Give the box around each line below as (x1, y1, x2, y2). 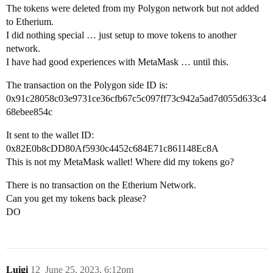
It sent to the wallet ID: (6, 129, 94, 140)
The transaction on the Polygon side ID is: (6, 79, 168, 90)
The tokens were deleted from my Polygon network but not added (6, 2, 259, 13)
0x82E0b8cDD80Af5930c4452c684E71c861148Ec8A (6, 143, 219, 154)
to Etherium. (6, 16, 54, 27)
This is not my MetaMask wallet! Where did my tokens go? (6, 156, 234, 167)
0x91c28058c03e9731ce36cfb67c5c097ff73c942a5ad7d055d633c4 (6, 93, 266, 104)
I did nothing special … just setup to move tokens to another (6, 29, 236, 40)
